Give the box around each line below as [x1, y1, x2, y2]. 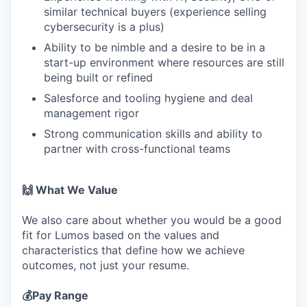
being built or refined [44, 71, 153, 84]
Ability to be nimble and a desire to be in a [44, 40, 265, 54]
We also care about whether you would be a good [22, 213, 282, 227]
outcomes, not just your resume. [22, 258, 189, 272]
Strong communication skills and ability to [44, 127, 262, 140]
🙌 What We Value [22, 183, 118, 197]
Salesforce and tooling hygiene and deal [44, 91, 253, 105]
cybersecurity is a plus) [44, 20, 164, 34]
